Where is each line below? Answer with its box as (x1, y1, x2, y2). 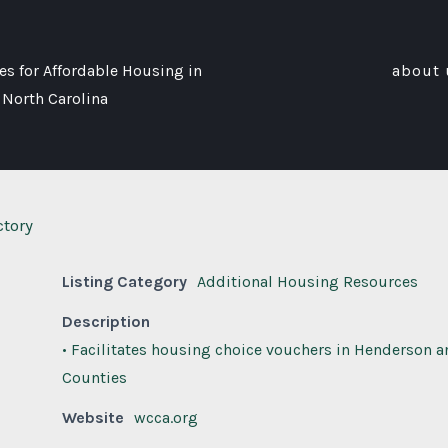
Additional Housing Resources (197, 272, 418, 292)
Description (62, 312, 150, 332)
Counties (62, 368, 127, 388)
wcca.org (134, 408, 198, 428)
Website (62, 408, 124, 428)
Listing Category (62, 272, 187, 292)
